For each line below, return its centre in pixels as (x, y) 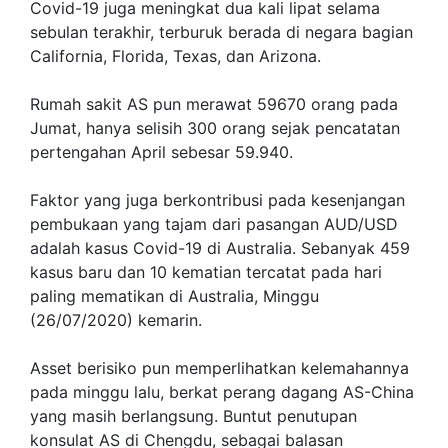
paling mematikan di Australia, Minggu (174, 296)
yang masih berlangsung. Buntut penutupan (193, 416)
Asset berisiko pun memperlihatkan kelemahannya (219, 368)
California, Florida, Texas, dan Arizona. (175, 56)
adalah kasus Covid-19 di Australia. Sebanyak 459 (220, 248)
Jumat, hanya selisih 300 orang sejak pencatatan (215, 128)
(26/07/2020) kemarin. (116, 320)
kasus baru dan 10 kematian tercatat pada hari (206, 272)
